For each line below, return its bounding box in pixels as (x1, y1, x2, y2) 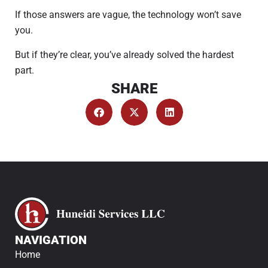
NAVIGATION (15, 232, 87, 247)
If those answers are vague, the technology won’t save (15, 9, 241, 21)
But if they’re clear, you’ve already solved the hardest (15, 48, 234, 60)
